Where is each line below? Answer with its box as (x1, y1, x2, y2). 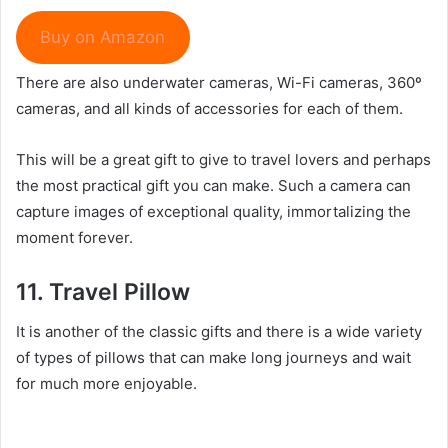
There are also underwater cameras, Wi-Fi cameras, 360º (16, 72, 422, 92)
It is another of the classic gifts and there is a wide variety (16, 322, 422, 342)
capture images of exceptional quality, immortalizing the (16, 201, 411, 221)
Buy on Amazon (40, 27, 166, 48)
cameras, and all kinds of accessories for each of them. (16, 98, 403, 118)
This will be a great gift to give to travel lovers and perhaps (16, 149, 431, 169)
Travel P (49, 277, 139, 306)
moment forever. (16, 227, 133, 247)
